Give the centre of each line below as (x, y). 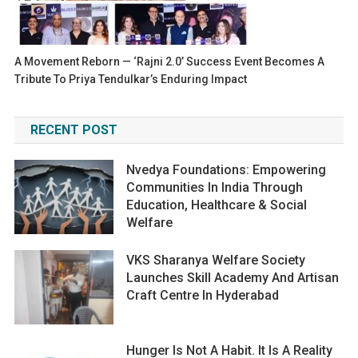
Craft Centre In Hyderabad (203, 295)
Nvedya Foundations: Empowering (227, 169)
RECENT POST (74, 129)
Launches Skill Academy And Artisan (233, 277)
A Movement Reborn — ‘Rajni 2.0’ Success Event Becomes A (170, 61)
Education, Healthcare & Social (217, 205)
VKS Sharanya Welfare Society (216, 260)
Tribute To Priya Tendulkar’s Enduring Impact (131, 79)
